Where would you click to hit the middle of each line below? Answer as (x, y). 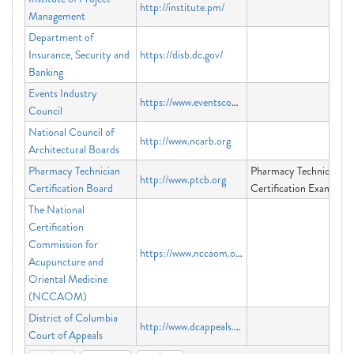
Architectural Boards (74, 149)
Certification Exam (292, 188)
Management (57, 16)
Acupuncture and (66, 262)
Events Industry (63, 93)
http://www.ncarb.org (185, 141)
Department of (61, 37)
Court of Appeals (66, 335)
